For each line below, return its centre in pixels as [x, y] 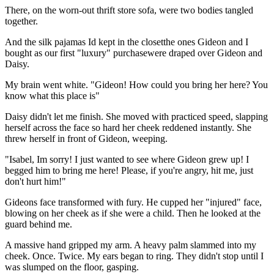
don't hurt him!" [35, 181]
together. [21, 21]
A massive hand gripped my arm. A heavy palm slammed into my [131, 245]
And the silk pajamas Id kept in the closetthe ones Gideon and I [127, 42]
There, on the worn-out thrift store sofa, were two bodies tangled [129, 10]
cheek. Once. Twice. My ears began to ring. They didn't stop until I [134, 256]
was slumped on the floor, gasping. [72, 267]
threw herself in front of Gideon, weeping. [86, 138]
